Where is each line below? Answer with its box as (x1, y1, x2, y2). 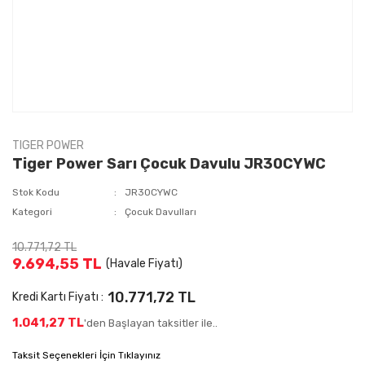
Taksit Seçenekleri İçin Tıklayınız (12, 350, 161, 361)
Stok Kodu (12, 187, 59, 198)
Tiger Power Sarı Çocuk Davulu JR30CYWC (12, 155, 326, 173)
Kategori (12, 206, 52, 218)
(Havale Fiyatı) (106, 257, 182, 270)
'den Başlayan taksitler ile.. (84, 317, 218, 329)
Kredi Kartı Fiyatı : (12, 290, 103, 304)
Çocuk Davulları (125, 206, 197, 218)
